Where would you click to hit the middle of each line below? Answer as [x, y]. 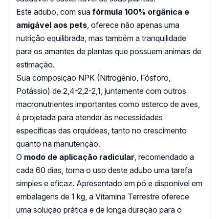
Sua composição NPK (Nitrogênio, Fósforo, [93, 77]
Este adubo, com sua [54, 11]
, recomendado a [164, 157]
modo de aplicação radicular [79, 157]
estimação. [35, 64]
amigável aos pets [52, 25]
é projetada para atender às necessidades [89, 117]
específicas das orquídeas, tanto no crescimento [101, 130]
